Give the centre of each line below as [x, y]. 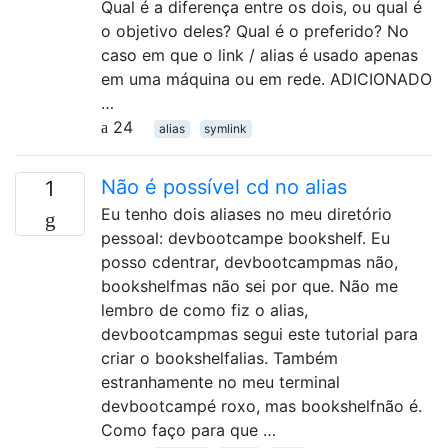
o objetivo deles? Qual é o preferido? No [255, 30]
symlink [226, 128]
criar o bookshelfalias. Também [219, 357]
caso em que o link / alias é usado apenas [259, 54]
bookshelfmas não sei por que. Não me [249, 285]
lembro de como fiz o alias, [204, 309]
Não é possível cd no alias [224, 186]
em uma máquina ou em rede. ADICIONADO [266, 78]
